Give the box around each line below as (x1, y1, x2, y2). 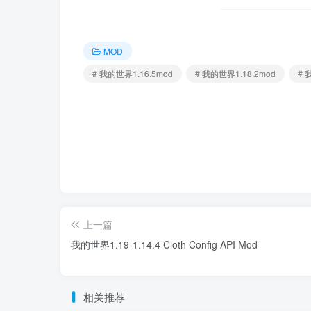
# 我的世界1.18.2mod (195, 67, 276, 80)
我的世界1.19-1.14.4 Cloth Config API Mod (71, 237, 258, 252)
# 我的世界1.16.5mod (92, 67, 173, 80)
